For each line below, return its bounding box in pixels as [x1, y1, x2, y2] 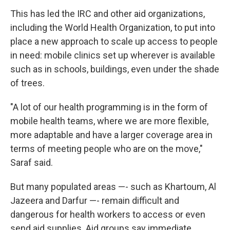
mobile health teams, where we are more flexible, [10, 116, 208, 126]
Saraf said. [10, 157, 53, 168]
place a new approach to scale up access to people [10, 36, 218, 47]
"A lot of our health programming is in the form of [10, 102, 208, 112]
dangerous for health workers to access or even [10, 209, 205, 220]
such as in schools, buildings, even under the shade [10, 64, 219, 74]
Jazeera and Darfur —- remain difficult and [10, 195, 179, 206]
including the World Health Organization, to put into [10, 22, 215, 33]
